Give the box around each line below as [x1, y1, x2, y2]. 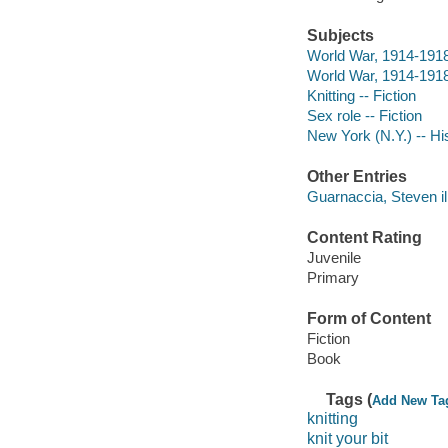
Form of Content [306, 310, 431, 327]
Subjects [306, 27, 374, 45]
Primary [306, 268, 359, 286]
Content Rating [306, 229, 422, 247]
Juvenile [306, 248, 361, 266]
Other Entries [306, 168, 407, 186]
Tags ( [326, 390, 373, 408]
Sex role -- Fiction [306, 106, 422, 124]
